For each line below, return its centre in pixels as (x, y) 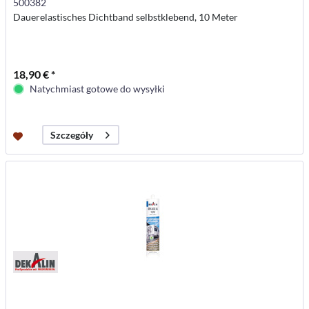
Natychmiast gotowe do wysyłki (98, 89)
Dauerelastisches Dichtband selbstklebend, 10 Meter (126, 17)
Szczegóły (72, 135)
